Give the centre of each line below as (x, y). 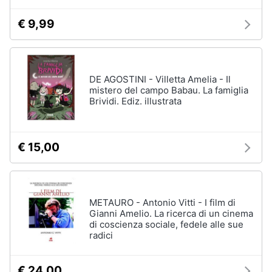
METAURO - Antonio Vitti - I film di (162, 202)
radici (101, 235)
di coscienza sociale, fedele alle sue (166, 224)
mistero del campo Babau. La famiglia (169, 90)
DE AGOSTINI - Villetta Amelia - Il (160, 79)
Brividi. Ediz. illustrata (135, 101)
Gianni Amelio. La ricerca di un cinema (171, 213)
